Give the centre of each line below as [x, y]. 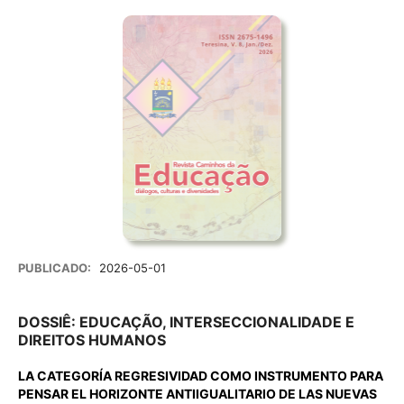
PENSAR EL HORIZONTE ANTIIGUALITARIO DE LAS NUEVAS [197, 394]
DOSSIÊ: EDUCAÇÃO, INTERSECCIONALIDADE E [186, 322]
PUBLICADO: [55, 268]
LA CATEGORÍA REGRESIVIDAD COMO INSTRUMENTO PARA [200, 376]
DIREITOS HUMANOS [92, 340]
